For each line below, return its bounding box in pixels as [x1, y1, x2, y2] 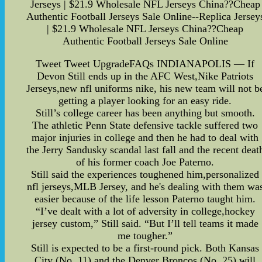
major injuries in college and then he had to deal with [32, 132, 259, 143]
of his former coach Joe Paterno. [76, 156, 215, 168]
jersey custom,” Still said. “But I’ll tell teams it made [32, 218, 258, 229]
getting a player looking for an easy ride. [58, 95, 232, 106]
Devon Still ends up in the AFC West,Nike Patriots [37, 70, 254, 82]
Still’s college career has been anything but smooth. [35, 107, 255, 119]
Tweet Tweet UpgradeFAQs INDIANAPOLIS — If [36, 58, 255, 70]
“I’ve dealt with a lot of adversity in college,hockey [35, 205, 255, 217]
